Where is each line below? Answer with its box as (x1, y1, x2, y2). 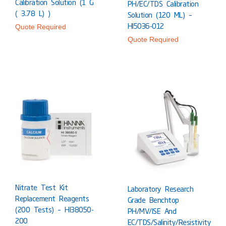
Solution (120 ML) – (127, 10, 192, 20)
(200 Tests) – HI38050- (15, 204, 93, 214)
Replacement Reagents (15, 193, 89, 203)
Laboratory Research (127, 183, 193, 194)
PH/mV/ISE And (127, 205, 176, 216)
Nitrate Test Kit (15, 182, 68, 192)
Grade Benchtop (127, 194, 179, 205)
